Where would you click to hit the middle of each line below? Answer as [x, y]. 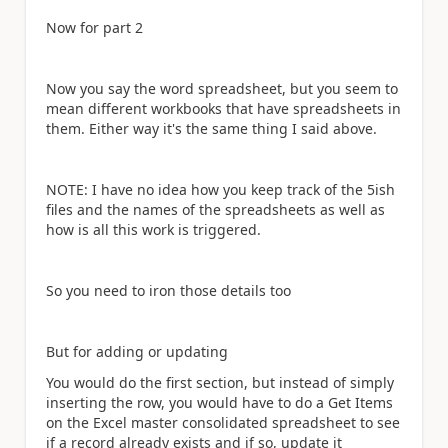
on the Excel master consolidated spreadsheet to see [223, 422]
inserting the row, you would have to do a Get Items [219, 402]
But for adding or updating [137, 351]
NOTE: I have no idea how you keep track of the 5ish [220, 189]
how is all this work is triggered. [155, 229]
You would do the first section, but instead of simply [220, 382]
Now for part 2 [94, 27]
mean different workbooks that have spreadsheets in [223, 108]
